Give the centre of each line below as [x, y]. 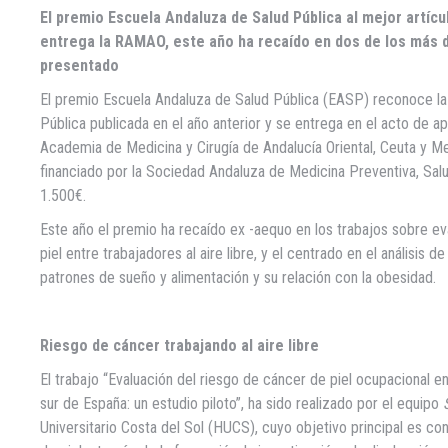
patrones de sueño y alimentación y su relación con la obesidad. [238, 278]
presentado [79, 66]
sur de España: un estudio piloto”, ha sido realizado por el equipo [241, 404]
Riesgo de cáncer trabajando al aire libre [179, 346]
